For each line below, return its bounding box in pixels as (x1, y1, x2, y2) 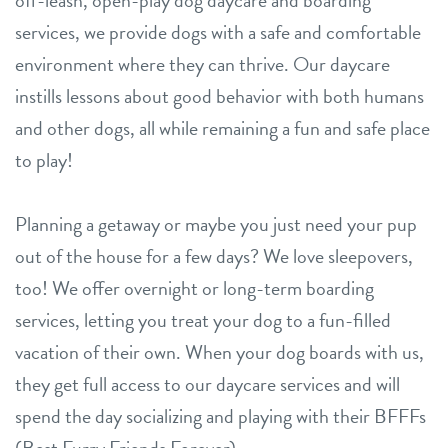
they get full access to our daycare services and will (15, 369, 400, 400)
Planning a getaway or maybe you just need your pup (15, 209, 417, 240)
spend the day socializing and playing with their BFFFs (15, 401, 426, 432)
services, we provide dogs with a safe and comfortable (15, 17, 421, 48)
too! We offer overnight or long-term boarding (15, 273, 374, 304)
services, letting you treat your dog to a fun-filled (15, 305, 391, 336)
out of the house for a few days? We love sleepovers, (15, 241, 413, 272)
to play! (15, 145, 73, 176)
